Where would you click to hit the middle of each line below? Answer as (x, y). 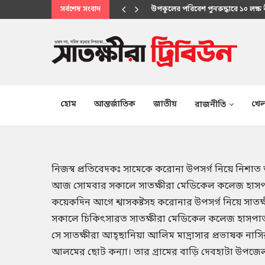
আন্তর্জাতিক (115, 104)
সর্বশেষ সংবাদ (80, 9)
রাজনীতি (210, 105)
